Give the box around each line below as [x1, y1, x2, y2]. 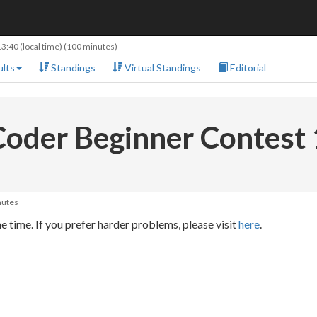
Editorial [228, 62, 266, 74]
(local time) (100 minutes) [18, 41, 117, 52]
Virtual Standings [122, 62, 201, 74]
